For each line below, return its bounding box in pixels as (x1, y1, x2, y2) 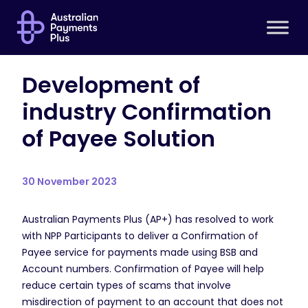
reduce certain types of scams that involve (22, 278, 231, 292)
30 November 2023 (22, 175, 117, 188)
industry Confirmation (22, 96, 272, 127)
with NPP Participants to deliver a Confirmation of (22, 229, 258, 243)
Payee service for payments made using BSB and (22, 245, 258, 259)
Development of (22, 69, 200, 100)
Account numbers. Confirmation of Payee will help (22, 262, 264, 276)
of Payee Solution (22, 123, 221, 154)
